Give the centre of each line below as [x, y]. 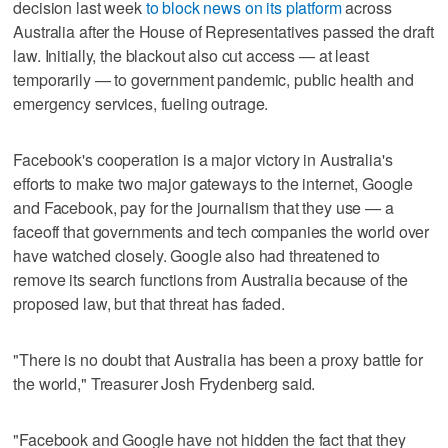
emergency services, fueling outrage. [141, 103]
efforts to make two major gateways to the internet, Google [213, 183]
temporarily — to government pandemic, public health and [213, 79]
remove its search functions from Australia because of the [211, 279]
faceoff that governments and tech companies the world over [221, 231]
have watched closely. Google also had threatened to [197, 255]
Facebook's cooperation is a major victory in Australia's [203, 159]
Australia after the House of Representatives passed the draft [223, 31]
